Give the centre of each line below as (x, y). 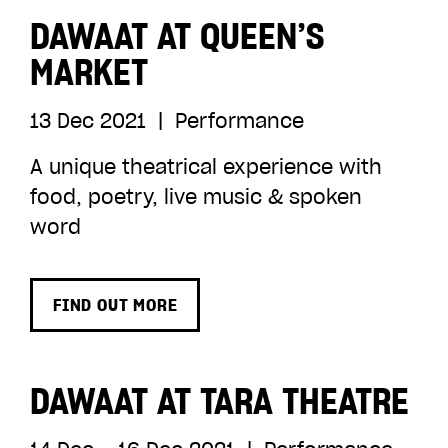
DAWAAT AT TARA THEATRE (219, 401)
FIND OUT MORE (115, 305)
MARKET (89, 72)
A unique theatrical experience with (206, 167)
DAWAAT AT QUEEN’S (177, 36)
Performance (236, 121)
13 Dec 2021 (91, 121)
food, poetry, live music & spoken (196, 197)
